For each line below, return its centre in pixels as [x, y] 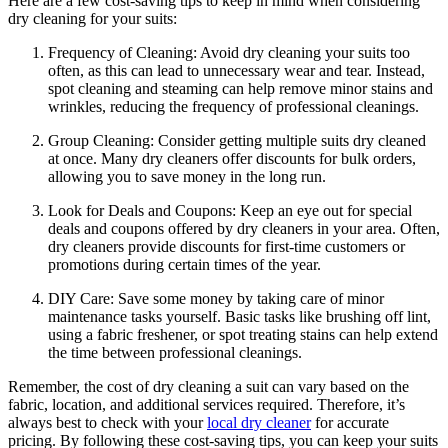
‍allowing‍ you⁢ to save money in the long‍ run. [187, 176]
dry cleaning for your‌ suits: [92, 18]
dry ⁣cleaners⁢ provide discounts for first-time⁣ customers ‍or [226, 246]
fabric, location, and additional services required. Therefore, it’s [206, 404]
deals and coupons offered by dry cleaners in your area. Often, [244, 228]
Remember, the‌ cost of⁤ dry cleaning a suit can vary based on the [208, 386]
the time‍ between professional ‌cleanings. [175, 352]
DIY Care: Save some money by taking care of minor [216, 298]
